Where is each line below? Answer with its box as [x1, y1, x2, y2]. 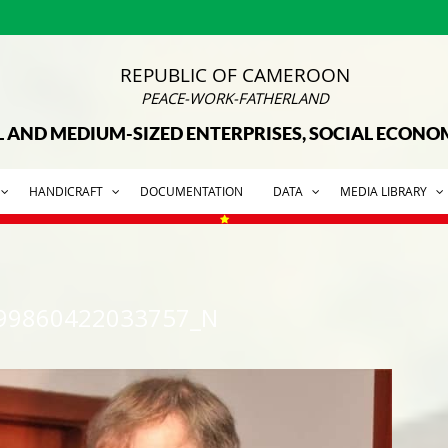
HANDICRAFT [29, 183, 103, 199]
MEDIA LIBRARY [340, 183, 427, 199]
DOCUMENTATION [140, 183, 243, 199]
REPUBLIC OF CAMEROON [120, 62, 351, 88]
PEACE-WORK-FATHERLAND [141, 88, 330, 108]
